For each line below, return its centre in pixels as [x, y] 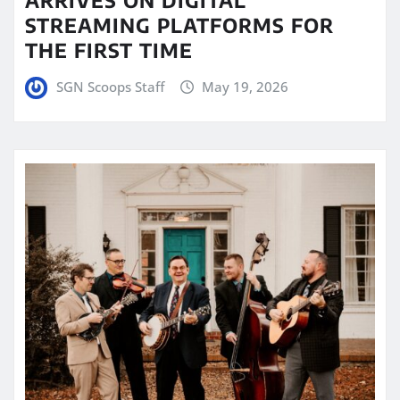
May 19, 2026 [246, 86]
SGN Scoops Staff [110, 86]
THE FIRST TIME [109, 50]
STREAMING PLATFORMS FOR [179, 25]
